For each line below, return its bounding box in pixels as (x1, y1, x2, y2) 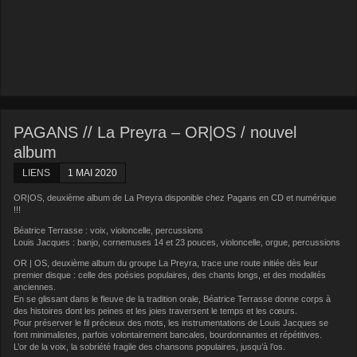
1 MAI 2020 (68, 167, 118, 179)
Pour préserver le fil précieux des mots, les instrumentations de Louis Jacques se (14, 317, 329, 328)
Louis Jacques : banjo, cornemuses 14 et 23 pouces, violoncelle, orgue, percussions (14, 237, 341, 247)
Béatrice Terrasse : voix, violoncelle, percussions (14, 225, 204, 235)
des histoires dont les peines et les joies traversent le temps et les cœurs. (14, 305, 298, 316)
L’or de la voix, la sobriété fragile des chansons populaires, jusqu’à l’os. (14, 341, 286, 351)
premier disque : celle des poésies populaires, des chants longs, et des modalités (14, 269, 327, 280)
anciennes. (14, 281, 57, 292)
